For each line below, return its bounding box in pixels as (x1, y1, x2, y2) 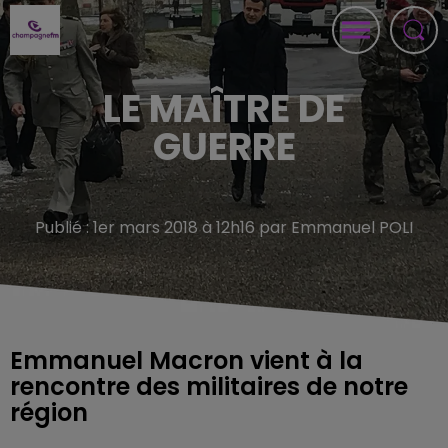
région (10, 396, 88, 429)
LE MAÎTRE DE (103, 82, 345, 135)
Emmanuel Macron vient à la (10, 344, 363, 377)
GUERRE (152, 120, 296, 173)
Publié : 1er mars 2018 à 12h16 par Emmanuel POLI (35, 216, 413, 239)
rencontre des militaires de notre (10, 370, 408, 403)
